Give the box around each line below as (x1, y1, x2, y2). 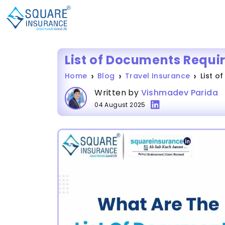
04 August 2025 (94, 100, 146, 109)
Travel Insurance (125, 71, 190, 81)
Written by (94, 87, 141, 98)
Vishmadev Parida (141, 87, 218, 98)
